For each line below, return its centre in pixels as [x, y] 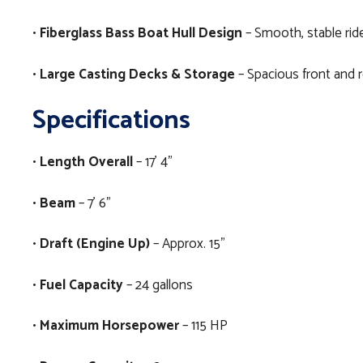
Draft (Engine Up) [95, 244]
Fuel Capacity [81, 285]
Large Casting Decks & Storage [137, 74]
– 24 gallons [158, 285]
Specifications [111, 121]
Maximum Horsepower [109, 326]
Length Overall [86, 162]
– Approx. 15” [188, 244]
